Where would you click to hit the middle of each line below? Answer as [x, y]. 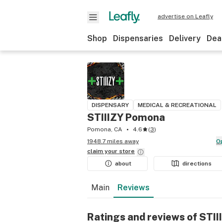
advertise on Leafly [185, 16]
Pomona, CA [105, 129]
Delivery [185, 38]
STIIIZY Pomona [126, 117]
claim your [103, 151]
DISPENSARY [110, 105]
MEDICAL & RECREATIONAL [177, 105]
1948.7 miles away [113, 141]
